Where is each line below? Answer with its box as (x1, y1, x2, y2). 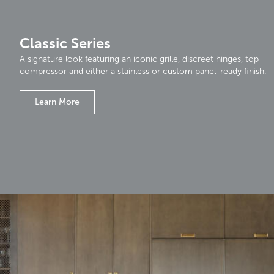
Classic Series (20, 34, 111, 52)
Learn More (35, 96, 80, 107)
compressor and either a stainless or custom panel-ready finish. (20, 65, 266, 76)
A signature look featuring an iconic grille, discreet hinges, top (20, 53, 259, 64)
